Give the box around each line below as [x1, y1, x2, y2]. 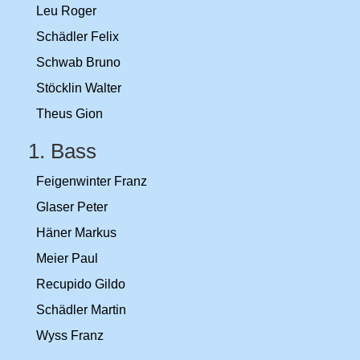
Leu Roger [36, 4, 96, 18]
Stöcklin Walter [36, 81, 121, 95]
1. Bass [28, 139, 102, 163]
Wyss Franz [36, 329, 104, 342]
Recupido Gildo [36, 277, 125, 291]
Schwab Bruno [36, 55, 121, 69]
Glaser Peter [36, 200, 108, 214]
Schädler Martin [36, 303, 126, 317]
